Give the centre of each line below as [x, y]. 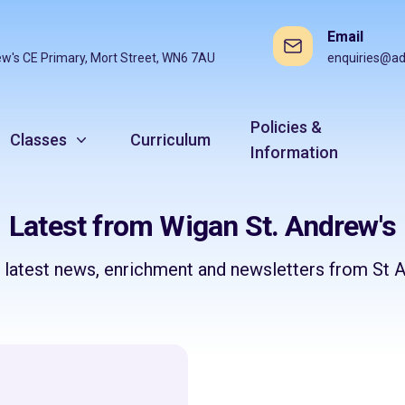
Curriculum [171, 140]
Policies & [287, 127]
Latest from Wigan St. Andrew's [202, 226]
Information [295, 152]
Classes [39, 140]
